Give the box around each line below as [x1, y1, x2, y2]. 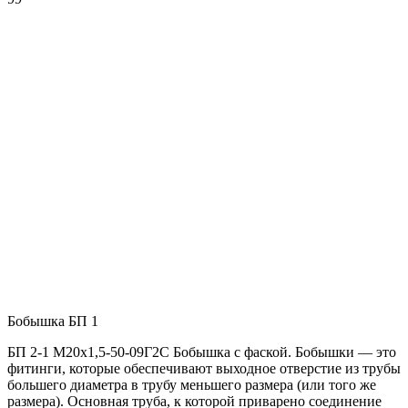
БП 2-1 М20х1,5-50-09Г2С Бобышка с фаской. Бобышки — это [7, 344, 396, 361]
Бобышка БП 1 [7, 313, 98, 330]
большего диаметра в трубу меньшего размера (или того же [7, 377, 376, 393]
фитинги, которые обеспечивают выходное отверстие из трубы [7, 361, 401, 377]
